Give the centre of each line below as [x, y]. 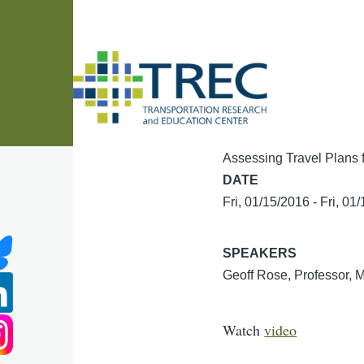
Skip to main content [75, 11]
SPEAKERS [260, 253]
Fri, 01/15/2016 [266, 202]
